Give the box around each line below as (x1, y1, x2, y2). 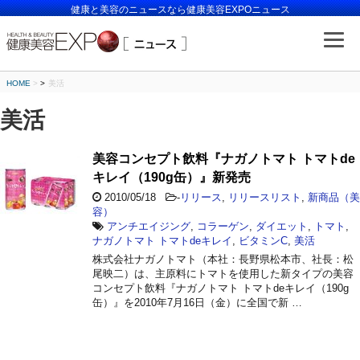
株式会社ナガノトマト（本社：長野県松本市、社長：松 (92, 252, 354, 265)
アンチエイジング (107, 219, 190, 232)
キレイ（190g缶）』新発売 (92, 170, 251, 184)
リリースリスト (228, 190, 301, 203)
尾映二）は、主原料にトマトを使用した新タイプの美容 (92, 267, 354, 280)
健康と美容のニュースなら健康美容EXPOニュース (70, 4, 290, 15)
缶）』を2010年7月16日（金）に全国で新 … (92, 296, 302, 309)
